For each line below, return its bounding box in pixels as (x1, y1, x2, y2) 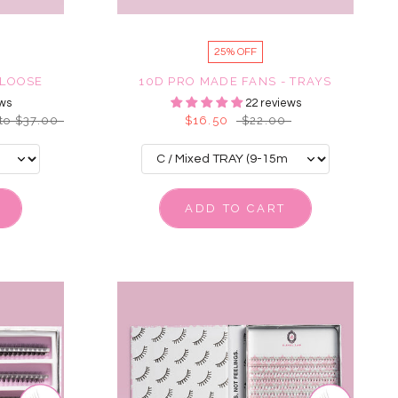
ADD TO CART (185, 202, 286, 215)
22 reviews (244, 97, 301, 109)
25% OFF (214, 46, 257, 58)
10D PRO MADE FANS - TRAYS (139, 75, 332, 88)
